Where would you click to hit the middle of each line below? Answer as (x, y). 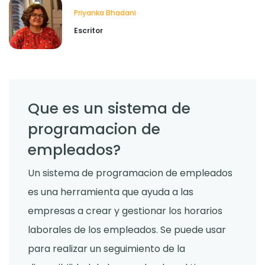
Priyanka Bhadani (105, 12)
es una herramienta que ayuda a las (111, 192)
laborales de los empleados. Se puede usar (127, 230)
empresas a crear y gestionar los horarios (125, 211)
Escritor (88, 31)
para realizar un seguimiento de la (106, 249)
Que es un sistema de (109, 108)
